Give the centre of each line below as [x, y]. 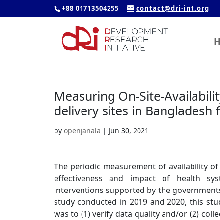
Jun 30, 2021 [128, 130]
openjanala [82, 130]
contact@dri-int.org [172, 8]
